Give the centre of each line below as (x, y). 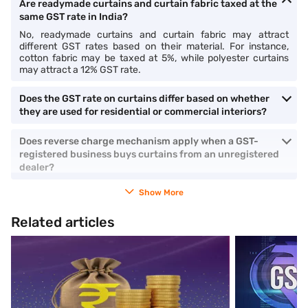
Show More (161, 192)
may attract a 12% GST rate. (80, 70)
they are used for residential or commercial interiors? (143, 112)
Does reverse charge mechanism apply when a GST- (139, 141)
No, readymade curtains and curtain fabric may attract (154, 35)
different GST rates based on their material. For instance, (154, 46)
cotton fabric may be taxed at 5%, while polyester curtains (154, 58)
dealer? (37, 167)
